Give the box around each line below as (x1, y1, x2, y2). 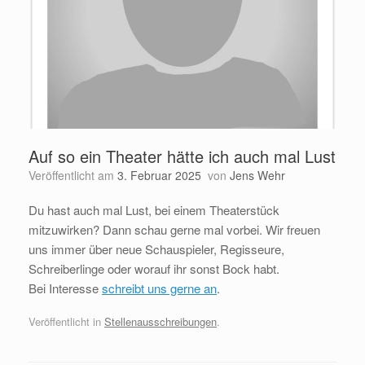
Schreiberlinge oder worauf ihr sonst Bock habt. (29, 259, 279, 277)
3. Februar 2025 (117, 166, 201, 183)
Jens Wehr (230, 166, 285, 183)
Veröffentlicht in (29, 314, 104, 330)
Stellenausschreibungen (104, 314, 217, 330)
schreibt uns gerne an (102, 279, 217, 297)
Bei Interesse (29, 279, 102, 297)
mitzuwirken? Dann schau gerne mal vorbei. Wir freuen (29, 220, 320, 238)
